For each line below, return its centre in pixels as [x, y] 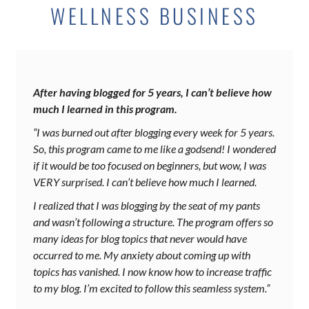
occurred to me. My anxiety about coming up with [142, 255]
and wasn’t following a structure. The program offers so [153, 222]
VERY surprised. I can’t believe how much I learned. [145, 182]
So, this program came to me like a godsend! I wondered [154, 149]
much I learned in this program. [105, 109]
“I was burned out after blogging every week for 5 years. [154, 132]
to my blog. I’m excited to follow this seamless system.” [151, 288]
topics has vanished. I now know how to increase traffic [152, 272]
